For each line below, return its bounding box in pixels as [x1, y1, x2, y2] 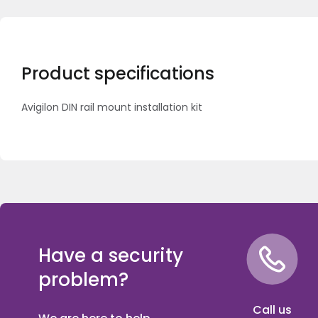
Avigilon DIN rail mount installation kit [21, 100, 202, 114]
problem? [38, 266, 128, 292]
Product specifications [21, 62, 214, 85]
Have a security [38, 242, 183, 268]
